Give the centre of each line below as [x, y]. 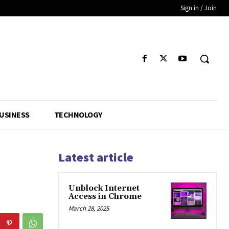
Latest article [96, 157]
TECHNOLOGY [78, 115]
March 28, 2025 [89, 209]
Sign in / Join [199, 8]
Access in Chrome [105, 197]
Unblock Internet [104, 189]
